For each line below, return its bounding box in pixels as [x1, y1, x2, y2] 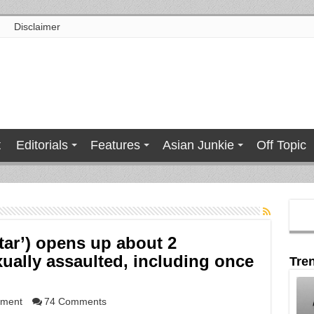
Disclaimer [13, 21, 60, 32]
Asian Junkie [162, 138, 234, 152]
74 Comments [43, 296, 107, 307]
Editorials [15, 138, 68, 152]
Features [90, 138, 140, 152]
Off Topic [256, 138, 306, 152]
